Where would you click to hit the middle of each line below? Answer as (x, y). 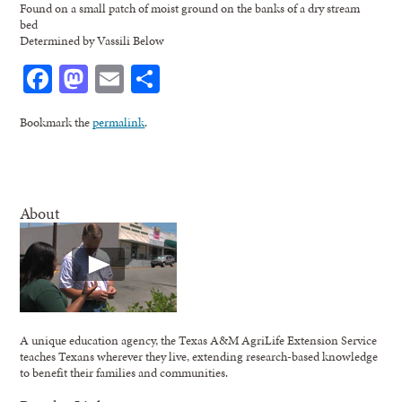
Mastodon (147, 78)
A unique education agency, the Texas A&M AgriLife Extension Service (199, 340)
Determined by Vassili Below (92, 40)
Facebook (107, 78)
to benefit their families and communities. (124, 372)
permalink (119, 122)
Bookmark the (57, 122)
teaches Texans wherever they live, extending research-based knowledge (199, 356)
